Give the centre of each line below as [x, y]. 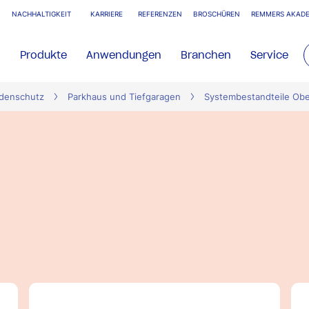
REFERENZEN [160, 14]
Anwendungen [124, 55]
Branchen [206, 55]
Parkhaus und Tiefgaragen [124, 97]
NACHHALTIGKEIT [41, 14]
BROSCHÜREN [217, 14]
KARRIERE [107, 14]
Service [270, 55]
